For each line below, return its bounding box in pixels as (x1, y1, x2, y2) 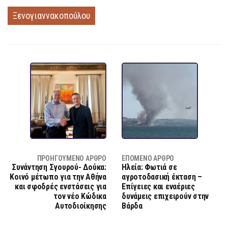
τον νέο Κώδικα (53, 191, 106, 201)
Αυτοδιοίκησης (55, 201, 106, 211)
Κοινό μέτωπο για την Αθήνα (10, 172, 106, 182)
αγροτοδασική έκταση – (122, 172, 202, 182)
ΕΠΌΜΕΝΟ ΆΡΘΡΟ (122, 154, 175, 162)
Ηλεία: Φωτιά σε (122, 162, 177, 172)
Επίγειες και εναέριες (122, 181, 195, 191)
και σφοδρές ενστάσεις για (15, 181, 106, 191)
